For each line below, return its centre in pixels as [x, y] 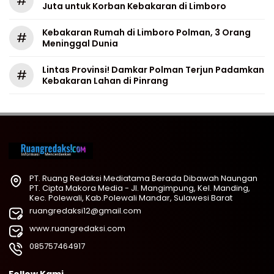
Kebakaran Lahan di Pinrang [105, 81]
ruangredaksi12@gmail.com [85, 211]
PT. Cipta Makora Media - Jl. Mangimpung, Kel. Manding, [140, 188]
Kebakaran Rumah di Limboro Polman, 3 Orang [146, 32]
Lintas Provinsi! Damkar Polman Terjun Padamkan [153, 70]
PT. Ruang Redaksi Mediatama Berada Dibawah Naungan [143, 178]
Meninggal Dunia [80, 43]
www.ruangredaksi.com [77, 228]
